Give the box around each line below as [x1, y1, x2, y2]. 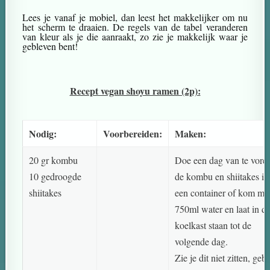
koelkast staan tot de [175, 219, 252, 232]
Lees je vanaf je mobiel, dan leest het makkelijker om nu [22, 11, 248, 24]
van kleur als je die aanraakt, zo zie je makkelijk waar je [22, 30, 248, 43]
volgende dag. [175, 235, 228, 248]
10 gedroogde [29, 170, 82, 183]
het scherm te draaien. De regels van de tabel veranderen [22, 20, 248, 34]
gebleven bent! [22, 40, 78, 53]
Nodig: [29, 127, 57, 141]
